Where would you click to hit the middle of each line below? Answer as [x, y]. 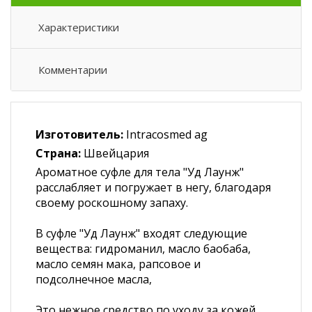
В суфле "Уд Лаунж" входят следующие [141, 233]
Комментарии [73, 70]
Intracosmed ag [167, 134]
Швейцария [116, 153]
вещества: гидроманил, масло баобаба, [143, 249]
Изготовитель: [79, 134]
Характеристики [79, 27]
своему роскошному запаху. [112, 203]
